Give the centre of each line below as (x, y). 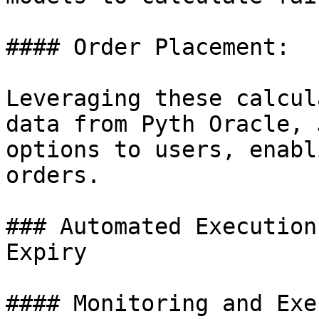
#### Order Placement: (148, 47)
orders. (53, 175)
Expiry (46, 252)
